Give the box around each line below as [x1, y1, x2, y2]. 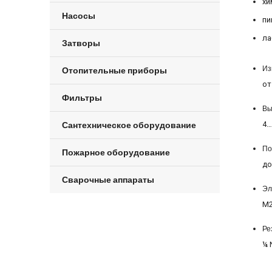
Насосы [62, 10, 95, 21]
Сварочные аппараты [62, 174, 154, 185]
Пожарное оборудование [62, 147, 170, 157]
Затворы [62, 38, 100, 48]
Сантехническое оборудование [62, 120, 196, 130]
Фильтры [62, 92, 102, 103]
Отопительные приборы [62, 65, 167, 75]
